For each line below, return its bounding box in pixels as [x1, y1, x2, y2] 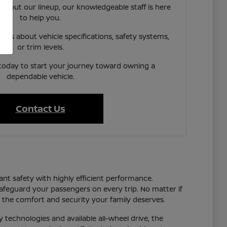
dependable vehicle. [6, 71, 74, 82]
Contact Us [15, 102, 65, 115]
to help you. [20, 13, 61, 23]
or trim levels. [17, 42, 64, 52]
